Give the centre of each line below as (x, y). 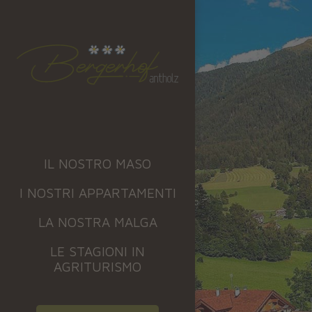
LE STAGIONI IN (97, 252)
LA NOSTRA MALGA (97, 223)
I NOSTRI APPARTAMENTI (97, 193)
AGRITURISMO (97, 267)
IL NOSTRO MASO (97, 164)
